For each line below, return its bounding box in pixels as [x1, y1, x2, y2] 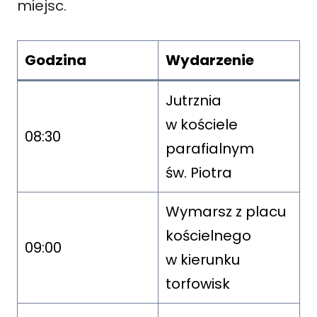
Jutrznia [166, 90, 221, 110]
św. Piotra [166, 162, 232, 183]
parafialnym [166, 138, 254, 158]
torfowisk [166, 273, 230, 294]
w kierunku [166, 249, 240, 270]
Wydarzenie [166, 50, 254, 70]
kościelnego [166, 225, 251, 246]
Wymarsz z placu [166, 201, 286, 221]
